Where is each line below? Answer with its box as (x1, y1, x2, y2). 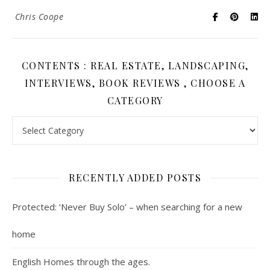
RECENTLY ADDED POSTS (69, 171, 201, 184)
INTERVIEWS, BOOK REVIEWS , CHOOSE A (24, 77, 246, 90)
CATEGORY (107, 94, 163, 107)
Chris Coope (14, 11, 63, 23)
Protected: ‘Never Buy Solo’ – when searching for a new (12, 201, 242, 213)
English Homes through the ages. (12, 256, 150, 268)
